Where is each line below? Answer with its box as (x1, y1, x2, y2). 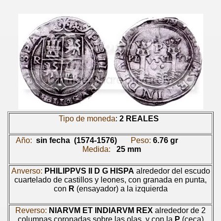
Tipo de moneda (58, 114, 115, 123)
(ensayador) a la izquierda (74, 184, 168, 193)
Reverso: (15, 206, 47, 215)
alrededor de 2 (153, 206, 206, 215)
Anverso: (11, 166, 42, 175)
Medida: (82, 145, 110, 153)
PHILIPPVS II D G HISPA (44, 166, 134, 175)
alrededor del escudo (134, 166, 210, 175)
